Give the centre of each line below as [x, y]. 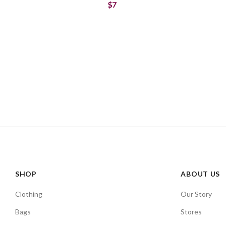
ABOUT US [201, 174]
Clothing [29, 194]
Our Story [196, 194]
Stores [191, 212]
